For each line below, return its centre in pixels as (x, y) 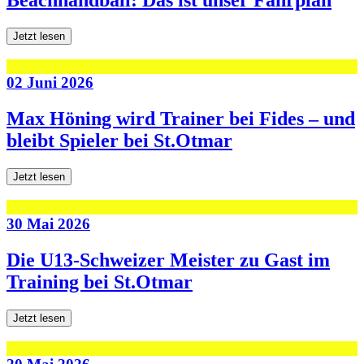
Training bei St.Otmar (100, 282)
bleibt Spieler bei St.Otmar (119, 141)
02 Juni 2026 (50, 83)
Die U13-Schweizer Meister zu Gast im (168, 260)
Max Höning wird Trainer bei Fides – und (181, 119)
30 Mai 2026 (48, 223)
